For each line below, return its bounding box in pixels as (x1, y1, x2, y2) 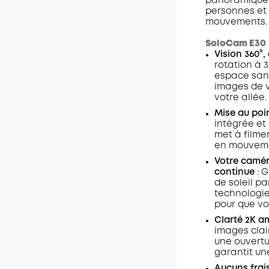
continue (214, 168, 255, 177)
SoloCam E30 (205, 40, 266, 48)
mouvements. (205, 18, 267, 26)
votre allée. (214, 94, 267, 102)
